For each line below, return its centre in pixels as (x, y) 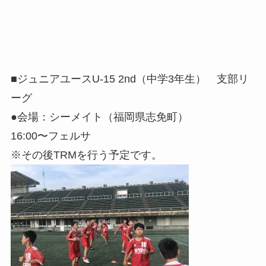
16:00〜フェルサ (50, 136)
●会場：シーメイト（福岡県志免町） (99, 117)
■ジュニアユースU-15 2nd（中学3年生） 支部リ (129, 79)
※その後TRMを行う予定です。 (86, 155)
